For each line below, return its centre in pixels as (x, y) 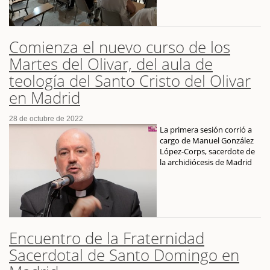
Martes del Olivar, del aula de (111, 64)
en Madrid (45, 97)
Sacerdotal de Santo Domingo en (124, 255)
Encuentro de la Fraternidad (107, 238)
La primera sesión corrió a (206, 129)
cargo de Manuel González (207, 140)
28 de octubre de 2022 (46, 118)
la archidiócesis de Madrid (206, 162)
